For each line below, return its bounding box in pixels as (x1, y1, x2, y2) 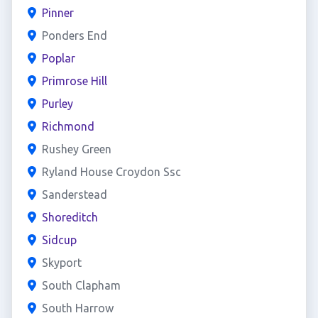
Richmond (41, 120, 94, 133)
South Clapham (41, 279, 121, 292)
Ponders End (41, 29, 107, 42)
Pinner (41, 6, 74, 19)
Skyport (41, 256, 82, 269)
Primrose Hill (41, 75, 107, 87)
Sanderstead (41, 188, 107, 201)
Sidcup (41, 234, 77, 246)
